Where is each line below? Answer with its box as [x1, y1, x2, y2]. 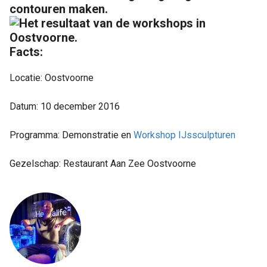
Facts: [10, 44, 43, 59]
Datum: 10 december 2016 [10, 100, 120, 112]
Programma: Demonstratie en [10, 129, 133, 141]
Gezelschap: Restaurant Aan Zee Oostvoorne [10, 157, 196, 169]
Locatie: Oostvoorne [10, 72, 94, 83]
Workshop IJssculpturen [133, 129, 235, 141]
